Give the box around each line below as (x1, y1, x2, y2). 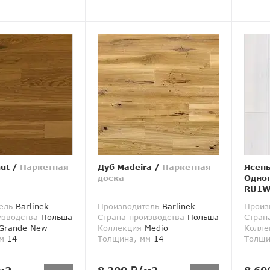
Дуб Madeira (97, 162, 152, 172)
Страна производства (97, 212, 184, 222)
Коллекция (97, 223, 142, 233)
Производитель (97, 201, 159, 212)
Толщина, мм (97, 234, 151, 244)
